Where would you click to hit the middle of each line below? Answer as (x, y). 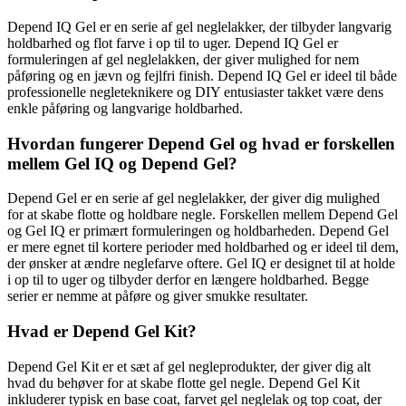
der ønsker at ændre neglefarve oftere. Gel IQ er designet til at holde (201, 264)
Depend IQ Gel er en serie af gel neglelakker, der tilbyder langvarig (199, 27)
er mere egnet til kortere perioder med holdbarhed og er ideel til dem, (203, 247)
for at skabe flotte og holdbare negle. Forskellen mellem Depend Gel (203, 215)
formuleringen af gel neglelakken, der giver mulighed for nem (183, 60)
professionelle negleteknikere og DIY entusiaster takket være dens (195, 92)
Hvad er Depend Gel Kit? (102, 332)
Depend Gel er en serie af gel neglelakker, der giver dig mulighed (193, 198)
